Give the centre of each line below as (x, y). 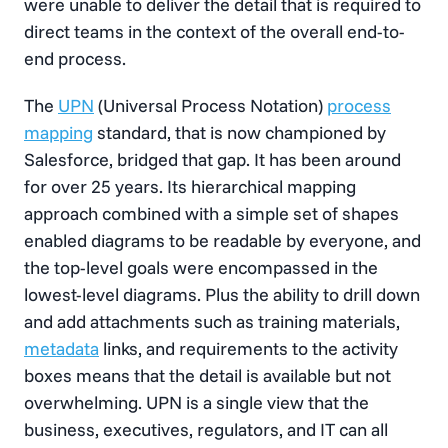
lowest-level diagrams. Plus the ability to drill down (222, 294)
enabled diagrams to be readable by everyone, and (222, 240)
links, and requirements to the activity (248, 348)
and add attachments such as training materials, (212, 321)
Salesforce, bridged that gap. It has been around (212, 159)
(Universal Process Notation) (210, 105)
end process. (75, 58)
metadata (61, 348)
